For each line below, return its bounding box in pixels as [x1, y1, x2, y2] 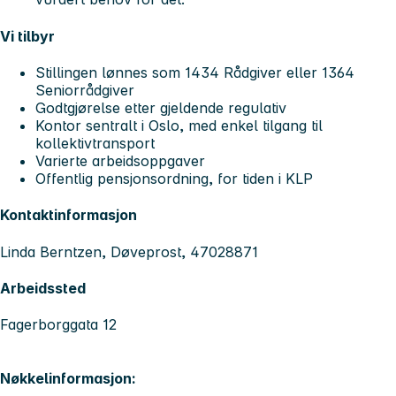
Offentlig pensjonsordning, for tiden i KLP [35, 169, 313, 187]
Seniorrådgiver [35, 80, 134, 99]
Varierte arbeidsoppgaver [35, 151, 209, 170]
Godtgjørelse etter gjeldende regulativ [35, 98, 286, 117]
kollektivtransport [35, 133, 159, 152]
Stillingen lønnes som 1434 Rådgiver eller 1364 [35, 63, 354, 81]
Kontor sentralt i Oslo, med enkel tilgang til [35, 116, 323, 134]
